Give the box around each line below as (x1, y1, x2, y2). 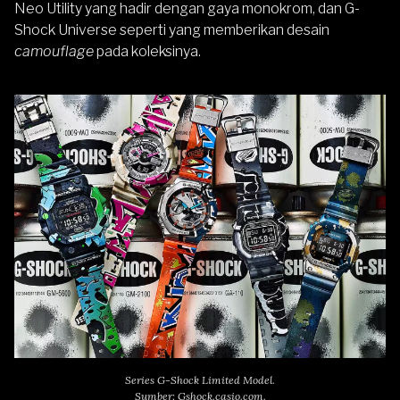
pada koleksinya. (96, 43, 201, 60)
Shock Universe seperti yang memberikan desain (14, 21, 329, 38)
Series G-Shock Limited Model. (125, 372, 275, 387)
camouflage (14, 43, 96, 60)
